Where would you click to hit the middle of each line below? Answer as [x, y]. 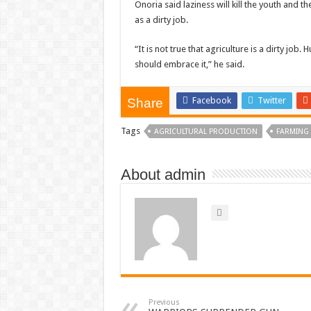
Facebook [211, 100]
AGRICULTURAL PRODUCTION [205, 132]
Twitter [271, 100]
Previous [164, 302]
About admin [163, 175]
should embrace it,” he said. [189, 64]
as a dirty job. [161, 20]
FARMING [292, 132]
